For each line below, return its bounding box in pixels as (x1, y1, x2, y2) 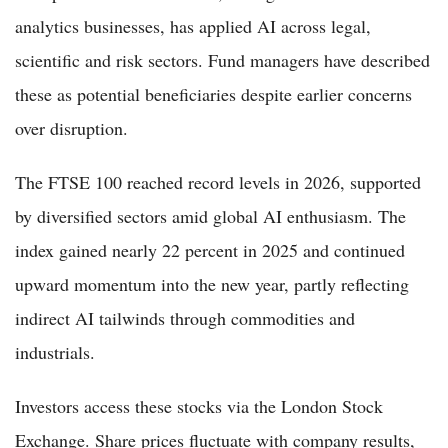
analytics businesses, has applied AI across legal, (15, 13, 371, 38)
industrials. (15, 339, 95, 364)
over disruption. (15, 115, 128, 140)
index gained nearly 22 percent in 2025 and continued (15, 237, 405, 262)
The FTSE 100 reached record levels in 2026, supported (15, 169, 421, 194)
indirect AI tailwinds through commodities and (15, 305, 355, 330)
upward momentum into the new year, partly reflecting (15, 271, 409, 296)
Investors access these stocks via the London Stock (15, 393, 383, 418)
